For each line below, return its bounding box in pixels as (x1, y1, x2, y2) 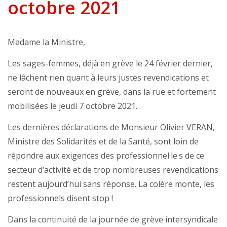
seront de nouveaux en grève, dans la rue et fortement (8, 86, 216, 98)
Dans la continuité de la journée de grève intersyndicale (8, 214, 218, 225)
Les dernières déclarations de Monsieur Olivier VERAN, (8, 122, 215, 133)
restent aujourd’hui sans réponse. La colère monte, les (8, 178, 214, 190)
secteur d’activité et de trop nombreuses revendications (8, 164, 218, 176)
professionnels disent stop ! (8, 193, 113, 204)
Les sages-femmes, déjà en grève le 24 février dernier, (8, 58, 213, 69)
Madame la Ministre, (8, 36, 85, 48)
